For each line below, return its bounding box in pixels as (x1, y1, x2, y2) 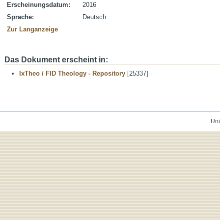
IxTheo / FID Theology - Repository (19, 70, 125, 77)
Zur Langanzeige (7, 26, 58, 33)
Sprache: (7, 13, 34, 21)
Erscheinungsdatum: (7, 1, 70, 8)
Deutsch (82, 13, 106, 21)
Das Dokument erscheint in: (4, 55, 108, 64)
